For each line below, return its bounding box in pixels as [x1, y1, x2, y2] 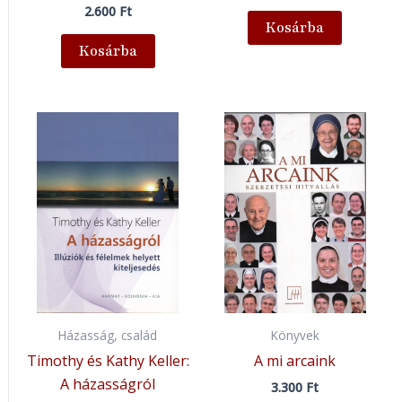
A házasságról [60, 373, 156, 394]
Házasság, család [58, 327, 158, 345]
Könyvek [270, 327, 319, 345]
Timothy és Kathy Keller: [26, 350, 189, 371]
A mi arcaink [254, 350, 336, 371]
